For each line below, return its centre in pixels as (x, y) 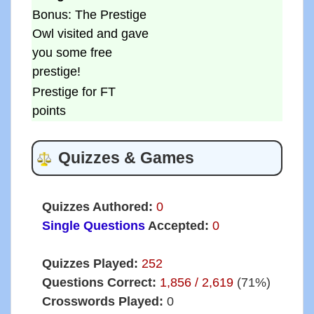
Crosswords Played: (102, 302)
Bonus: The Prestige (89, 15)
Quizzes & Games (126, 158)
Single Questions (93, 226)
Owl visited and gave (90, 34)
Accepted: (177, 226)
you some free (72, 53)
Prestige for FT (74, 92)
